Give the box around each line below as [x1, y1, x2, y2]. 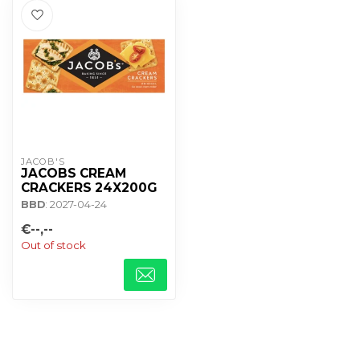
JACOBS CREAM [21, 166, 126, 181]
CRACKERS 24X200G [21, 180, 157, 195]
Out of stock [21, 239, 86, 252]
